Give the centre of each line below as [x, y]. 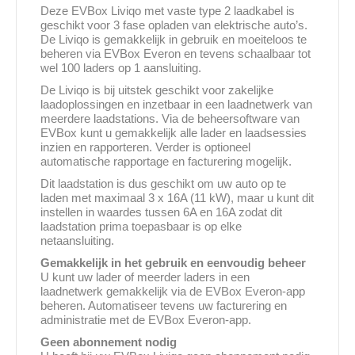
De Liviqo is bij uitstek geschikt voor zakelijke [157, 90]
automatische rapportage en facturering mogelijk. [166, 162]
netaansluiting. [77, 241]
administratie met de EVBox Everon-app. [146, 320]
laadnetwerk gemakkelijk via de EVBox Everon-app [173, 292]
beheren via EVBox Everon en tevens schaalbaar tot [176, 54]
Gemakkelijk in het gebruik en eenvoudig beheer [173, 263]
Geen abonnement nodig [109, 342]
